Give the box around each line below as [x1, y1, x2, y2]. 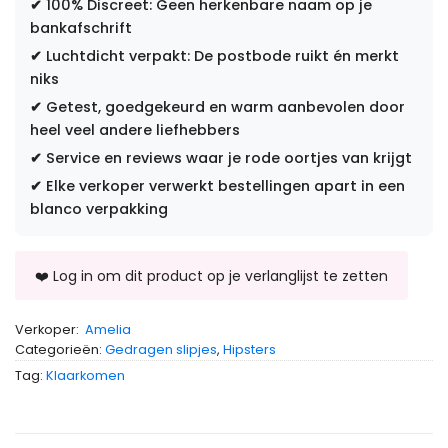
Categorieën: [15, 340, 105, 358]
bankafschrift [30, 17, 132, 38]
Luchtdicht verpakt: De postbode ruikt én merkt [42, 45, 399, 66]
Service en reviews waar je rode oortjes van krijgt [42, 147, 412, 168]
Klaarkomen [46, 366, 125, 384]
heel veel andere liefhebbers [30, 119, 240, 140]
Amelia [85, 320, 131, 338]
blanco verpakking [30, 198, 168, 219]
